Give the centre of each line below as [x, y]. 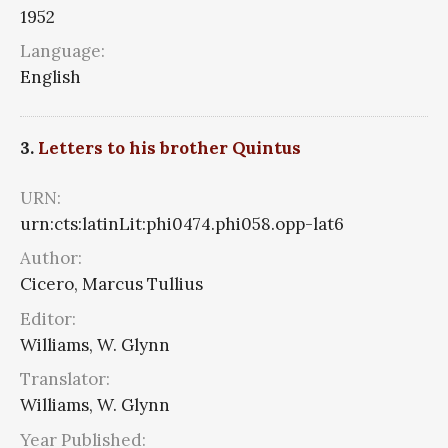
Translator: [65, 379]
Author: [51, 258]
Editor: [48, 318]
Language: [62, 51]
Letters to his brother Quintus [169, 147]
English [50, 77]
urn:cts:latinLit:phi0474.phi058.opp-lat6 [182, 223]
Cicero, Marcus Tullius [111, 284]
